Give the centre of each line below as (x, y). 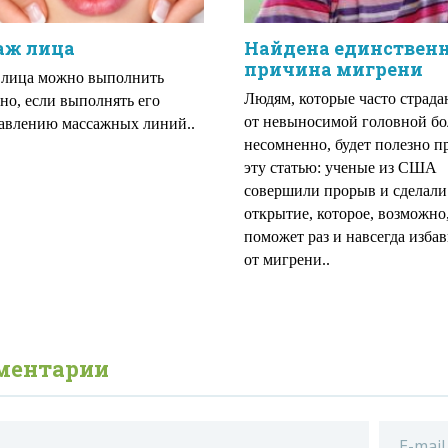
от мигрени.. (287, 259)
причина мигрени (333, 69)
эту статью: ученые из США (340, 167)
